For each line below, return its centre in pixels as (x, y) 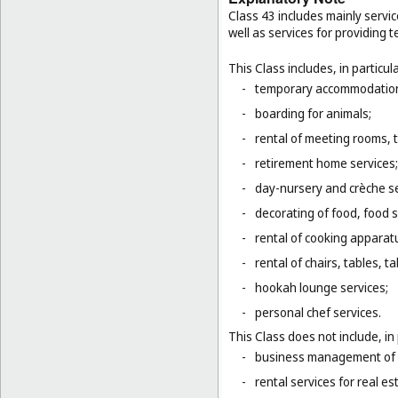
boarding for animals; (313, 113)
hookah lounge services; (322, 287)
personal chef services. (318, 312)
